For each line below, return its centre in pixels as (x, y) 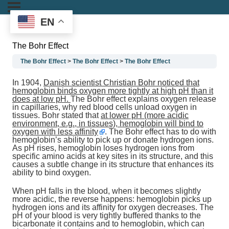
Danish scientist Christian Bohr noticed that (121, 83)
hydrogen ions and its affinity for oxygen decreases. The (113, 208)
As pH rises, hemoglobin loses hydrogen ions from (103, 148)
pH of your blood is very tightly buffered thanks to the (107, 216)
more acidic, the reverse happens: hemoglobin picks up (112, 199)
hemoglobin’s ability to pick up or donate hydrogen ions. (113, 140)
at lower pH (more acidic (145, 116)
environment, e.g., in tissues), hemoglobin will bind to (108, 124)
